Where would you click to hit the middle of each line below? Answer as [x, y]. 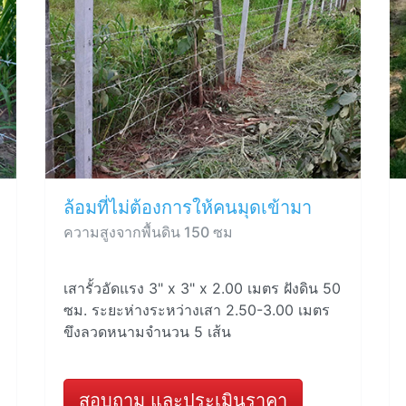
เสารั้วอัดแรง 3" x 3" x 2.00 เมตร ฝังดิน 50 [202, 288]
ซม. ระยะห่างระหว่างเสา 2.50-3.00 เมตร [197, 310]
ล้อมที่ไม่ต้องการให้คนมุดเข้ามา [188, 208]
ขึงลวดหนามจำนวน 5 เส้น [147, 332]
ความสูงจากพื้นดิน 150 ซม [148, 232]
